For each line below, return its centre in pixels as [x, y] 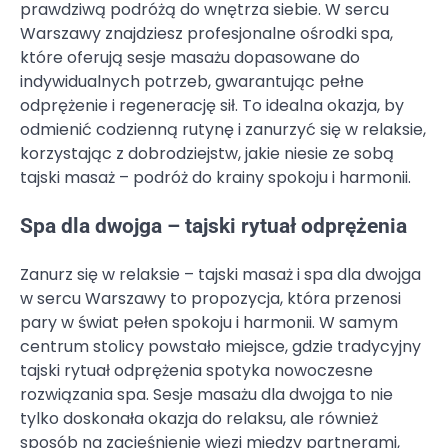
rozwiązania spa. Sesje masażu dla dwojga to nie [206, 394]
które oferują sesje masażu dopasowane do [190, 58]
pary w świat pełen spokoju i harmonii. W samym [209, 322]
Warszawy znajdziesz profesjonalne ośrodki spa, [206, 34]
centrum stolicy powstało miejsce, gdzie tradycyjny [220, 346]
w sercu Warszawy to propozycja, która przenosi [210, 298]
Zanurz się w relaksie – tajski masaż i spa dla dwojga [220, 274]
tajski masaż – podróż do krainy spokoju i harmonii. [215, 178]
